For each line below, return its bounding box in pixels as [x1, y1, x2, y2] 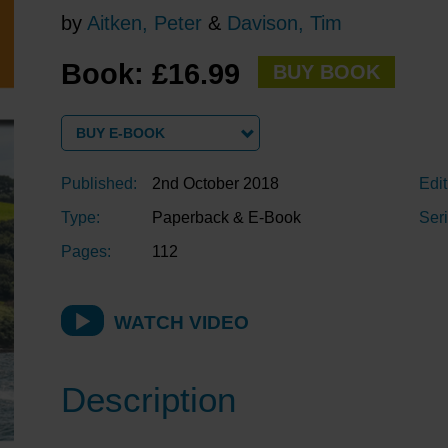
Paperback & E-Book [152, 209, 301, 227]
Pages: [61, 243, 111, 261]
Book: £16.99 [61, 58, 248, 91]
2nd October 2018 [152, 175, 279, 193]
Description [61, 379, 236, 419]
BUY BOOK [273, 61, 380, 84]
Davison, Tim [227, 12, 342, 35]
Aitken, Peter [87, 12, 202, 35]
